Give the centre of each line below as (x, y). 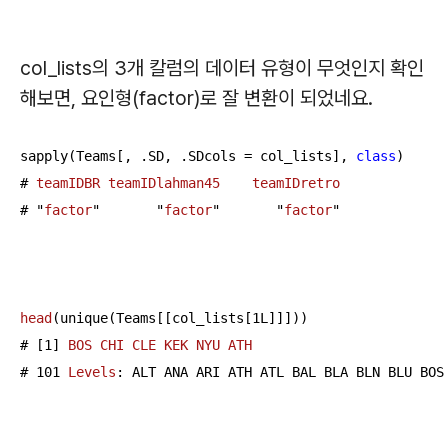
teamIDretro (296, 183)
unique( (88, 318)
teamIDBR (68, 183)
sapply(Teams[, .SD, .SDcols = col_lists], (188, 156)
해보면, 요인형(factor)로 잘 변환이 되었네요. (196, 98)
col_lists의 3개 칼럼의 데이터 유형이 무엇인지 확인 (222, 68)
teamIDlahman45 (164, 183)
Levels (92, 372)
